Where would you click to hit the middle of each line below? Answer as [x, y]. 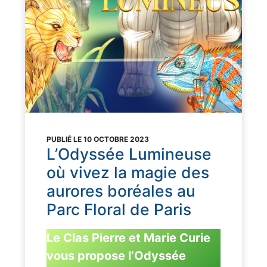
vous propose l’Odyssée [116, 255]
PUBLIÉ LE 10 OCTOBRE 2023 [98, 139]
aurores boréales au [121, 190]
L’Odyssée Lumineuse [129, 153]
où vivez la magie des [128, 172]
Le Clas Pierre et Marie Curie [128, 237]
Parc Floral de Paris [119, 209]
